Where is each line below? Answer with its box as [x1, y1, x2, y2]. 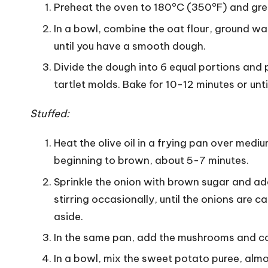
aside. [54, 209, 83, 223]
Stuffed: [30, 107, 69, 121]
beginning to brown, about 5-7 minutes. [54, 154, 249, 167]
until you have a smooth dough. [54, 39, 206, 53]
